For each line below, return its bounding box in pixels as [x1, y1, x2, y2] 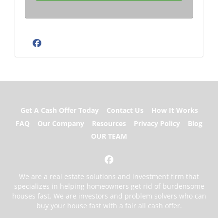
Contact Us [106, 106, 144, 115]
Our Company [37, 118, 84, 128]
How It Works [151, 106, 198, 115]
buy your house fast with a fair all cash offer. [36, 201, 182, 211]
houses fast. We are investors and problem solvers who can [12, 191, 206, 201]
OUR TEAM [91, 131, 127, 141]
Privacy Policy [134, 118, 180, 128]
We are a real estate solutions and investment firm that [19, 172, 199, 182]
